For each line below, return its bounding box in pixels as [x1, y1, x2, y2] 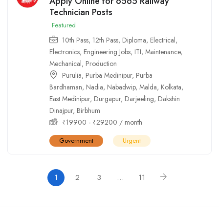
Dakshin [158, 93, 180, 104]
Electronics [49, 46, 80, 57]
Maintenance [145, 46, 180, 57]
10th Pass [62, 35, 88, 45]
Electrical [150, 35, 175, 45]
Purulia [62, 70, 82, 80]
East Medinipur [49, 93, 90, 104]
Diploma [122, 35, 146, 45]
